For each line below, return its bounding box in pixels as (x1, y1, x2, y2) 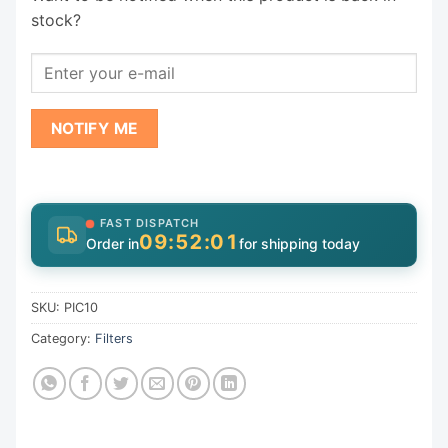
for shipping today (239, 234, 360, 252)
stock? (31, 9, 81, 30)
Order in (86, 234, 139, 252)
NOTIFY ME (50, 118, 139, 138)
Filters (95, 331, 133, 347)
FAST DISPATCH (100, 215, 200, 230)
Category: (31, 331, 95, 347)
